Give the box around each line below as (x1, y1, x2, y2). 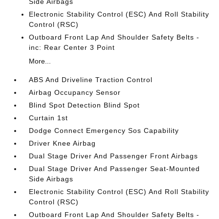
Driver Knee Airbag (29, 139, 96, 147)
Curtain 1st (29, 114, 68, 122)
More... (29, 57, 51, 65)
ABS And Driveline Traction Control (29, 76, 153, 84)
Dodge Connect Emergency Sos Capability (29, 127, 179, 134)
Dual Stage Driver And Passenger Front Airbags (29, 152, 198, 160)
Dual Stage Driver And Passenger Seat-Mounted (29, 165, 200, 173)
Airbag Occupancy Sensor (29, 88, 121, 96)
